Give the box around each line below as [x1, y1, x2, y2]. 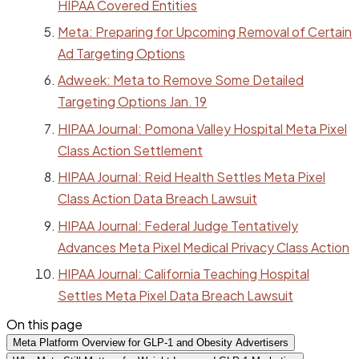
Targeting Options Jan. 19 [58, 93, 207, 111]
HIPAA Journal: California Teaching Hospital [58, 264, 309, 282]
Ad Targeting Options [58, 45, 185, 63]
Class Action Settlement [58, 141, 203, 159]
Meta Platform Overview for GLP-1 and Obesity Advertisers [13, 336, 288, 349]
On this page [6, 315, 83, 333]
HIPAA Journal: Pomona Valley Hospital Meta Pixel [58, 119, 347, 137]
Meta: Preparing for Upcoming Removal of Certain [58, 23, 352, 41]
